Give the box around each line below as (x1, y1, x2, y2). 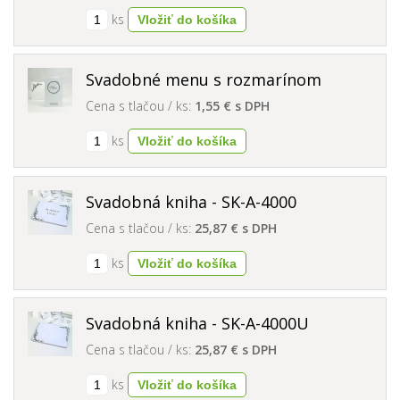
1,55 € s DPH (195, 97, 271, 115)
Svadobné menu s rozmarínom (86, 69, 322, 91)
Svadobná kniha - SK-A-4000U (86, 312, 310, 335)
